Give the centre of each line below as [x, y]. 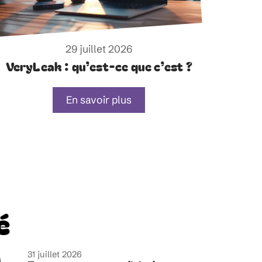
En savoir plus [99, 100]
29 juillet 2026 [99, 49]
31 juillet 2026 [55, 254]
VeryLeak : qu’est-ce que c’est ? [99, 66]
